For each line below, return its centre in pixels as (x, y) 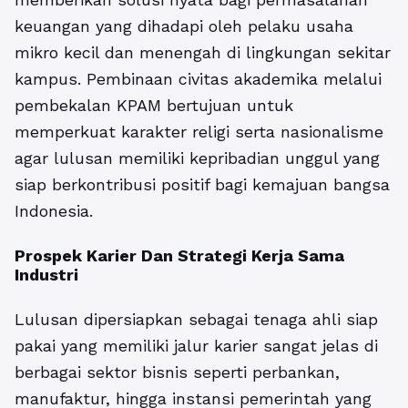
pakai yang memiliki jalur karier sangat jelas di (196, 346)
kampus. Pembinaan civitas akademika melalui (198, 79)
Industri (46, 275)
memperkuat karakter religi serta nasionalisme (199, 132)
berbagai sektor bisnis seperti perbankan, (177, 372)
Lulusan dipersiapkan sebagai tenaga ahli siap (196, 320)
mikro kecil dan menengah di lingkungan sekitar (203, 53)
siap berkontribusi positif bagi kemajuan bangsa (202, 185)
